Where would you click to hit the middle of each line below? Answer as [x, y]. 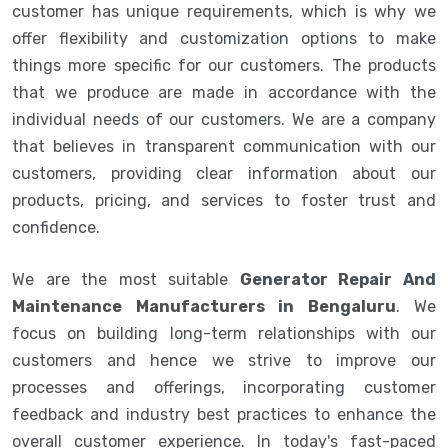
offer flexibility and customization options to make [224, 38]
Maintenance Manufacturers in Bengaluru [204, 306]
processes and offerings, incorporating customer [224, 387]
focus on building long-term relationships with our [224, 333]
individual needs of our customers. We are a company [224, 119]
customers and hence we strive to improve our [224, 360]
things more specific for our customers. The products [224, 65]
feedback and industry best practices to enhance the [224, 414]
